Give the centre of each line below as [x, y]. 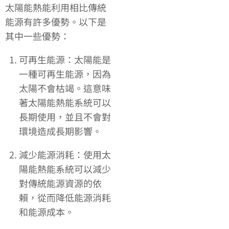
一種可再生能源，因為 [65, 74]
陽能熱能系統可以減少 [65, 169]
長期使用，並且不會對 [65, 117]
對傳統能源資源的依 [60, 183]
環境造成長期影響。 [60, 131]
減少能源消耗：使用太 [65, 155]
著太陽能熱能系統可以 [65, 102]
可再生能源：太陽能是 [65, 60]
